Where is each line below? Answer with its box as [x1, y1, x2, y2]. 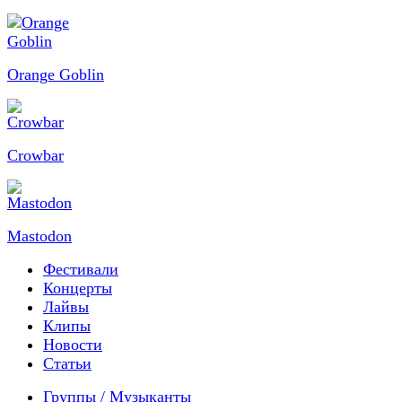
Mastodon [7, 226, 72, 245]
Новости [43, 335, 102, 354]
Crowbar [7, 145, 64, 164]
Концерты [43, 278, 112, 297]
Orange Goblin [7, 65, 104, 83]
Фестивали [43, 259, 118, 278]
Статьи [43, 354, 92, 372]
